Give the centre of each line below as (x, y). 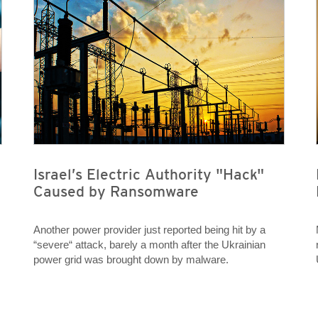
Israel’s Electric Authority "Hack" (148, 175)
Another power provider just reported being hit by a (149, 230)
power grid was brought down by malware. (131, 260)
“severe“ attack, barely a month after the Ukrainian (149, 245)
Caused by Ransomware (116, 192)
